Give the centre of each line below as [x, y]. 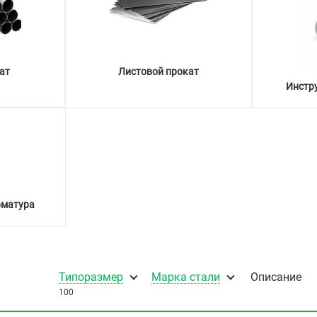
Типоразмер [91, 277]
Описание [276, 277]
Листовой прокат [158, 71]
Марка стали [186, 277]
